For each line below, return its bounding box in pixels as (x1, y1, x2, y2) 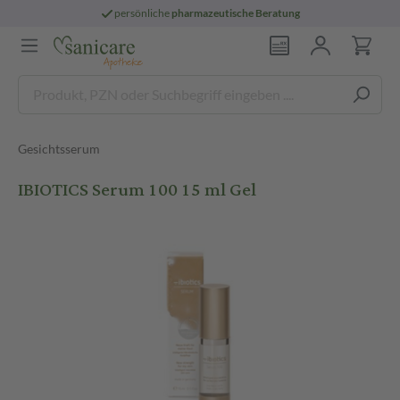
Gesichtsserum (18, 141, 100, 156)
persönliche (114, 6, 172, 20)
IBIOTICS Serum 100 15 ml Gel (18, 172, 256, 207)
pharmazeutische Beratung (171, 6, 301, 20)
